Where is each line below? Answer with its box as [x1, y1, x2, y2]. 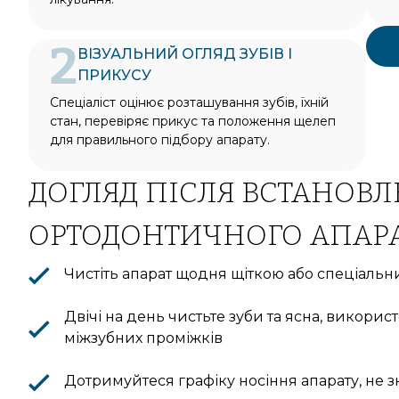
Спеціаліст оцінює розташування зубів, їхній [50, 94, 329, 110]
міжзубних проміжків [64, 329, 223, 346]
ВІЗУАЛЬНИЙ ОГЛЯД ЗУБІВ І [77, 45, 292, 62]
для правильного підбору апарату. [50, 131, 270, 148]
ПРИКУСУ [77, 66, 151, 84]
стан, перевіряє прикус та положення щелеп [50, 112, 336, 129]
